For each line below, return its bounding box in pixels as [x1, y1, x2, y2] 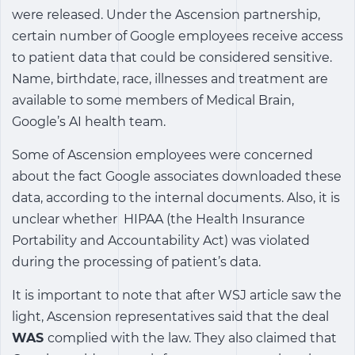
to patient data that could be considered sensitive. [12, 50, 332, 65]
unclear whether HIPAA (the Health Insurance [12, 212, 305, 227]
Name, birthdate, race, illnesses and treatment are [12, 71, 328, 86]
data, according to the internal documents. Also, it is [12, 190, 340, 205]
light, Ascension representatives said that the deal [12, 309, 329, 324]
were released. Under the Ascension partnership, [12, 7, 320, 22]
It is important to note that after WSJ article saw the [12, 288, 342, 303]
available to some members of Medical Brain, [12, 93, 294, 108]
